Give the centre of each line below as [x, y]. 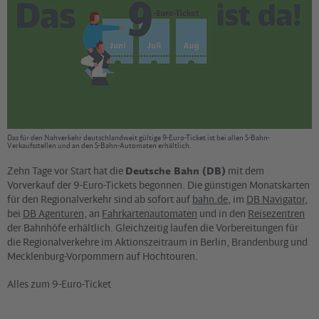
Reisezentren [276, 214]
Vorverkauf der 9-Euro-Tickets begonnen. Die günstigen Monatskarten [158, 185]
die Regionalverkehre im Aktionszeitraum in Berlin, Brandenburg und [157, 242]
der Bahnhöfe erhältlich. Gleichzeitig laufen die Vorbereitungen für [153, 228]
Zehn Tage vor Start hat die [66, 171]
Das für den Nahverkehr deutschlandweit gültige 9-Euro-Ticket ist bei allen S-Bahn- [138, 138]
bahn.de [210, 199]
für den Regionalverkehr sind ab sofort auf [100, 199]
